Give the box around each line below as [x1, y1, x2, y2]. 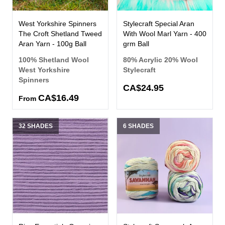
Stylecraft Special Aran [123, 20, 194, 28]
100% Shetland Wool [19, 56, 89, 64]
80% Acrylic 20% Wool [123, 56, 198, 64]
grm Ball [123, 40, 149, 48]
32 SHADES [19, 123, 53, 130]
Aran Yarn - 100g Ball [19, 40, 86, 48]
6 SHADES [123, 123, 154, 130]
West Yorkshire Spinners [19, 20, 96, 28]
